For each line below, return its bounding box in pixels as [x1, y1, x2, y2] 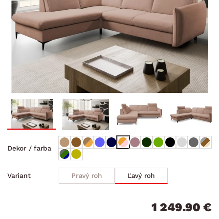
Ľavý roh [127, 171, 155, 179]
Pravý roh [71, 171, 102, 179]
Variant [7, 172, 31, 180]
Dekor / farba [7, 144, 51, 152]
